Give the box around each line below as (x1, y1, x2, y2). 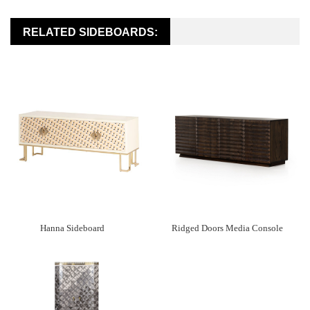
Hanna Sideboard (40, 223, 104, 233)
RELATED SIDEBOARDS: (23, 26, 158, 38)
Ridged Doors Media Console (172, 223, 283, 233)
